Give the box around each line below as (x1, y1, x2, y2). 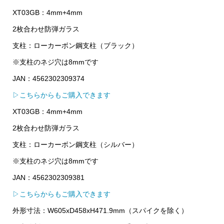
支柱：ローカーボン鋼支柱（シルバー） (12, 140, 138, 148)
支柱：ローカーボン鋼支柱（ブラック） (12, 41, 138, 49)
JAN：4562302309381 (12, 173, 84, 181)
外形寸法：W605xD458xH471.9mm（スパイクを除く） (12, 206, 188, 214)
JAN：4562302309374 (12, 74, 84, 82)
